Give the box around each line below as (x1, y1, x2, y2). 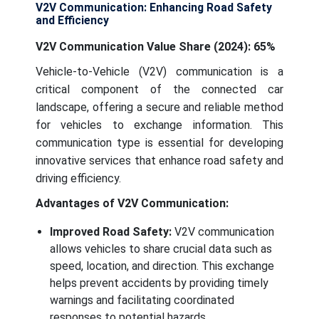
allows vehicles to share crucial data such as (50, 241, 272, 256)
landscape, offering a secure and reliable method (36, 100, 283, 114)
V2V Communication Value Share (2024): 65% (36, 39, 276, 53)
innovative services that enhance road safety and (36, 153, 283, 167)
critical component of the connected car (36, 82, 283, 96)
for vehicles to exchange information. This (36, 117, 283, 132)
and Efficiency (36, 13, 109, 27)
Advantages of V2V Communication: (36, 196, 229, 210)
